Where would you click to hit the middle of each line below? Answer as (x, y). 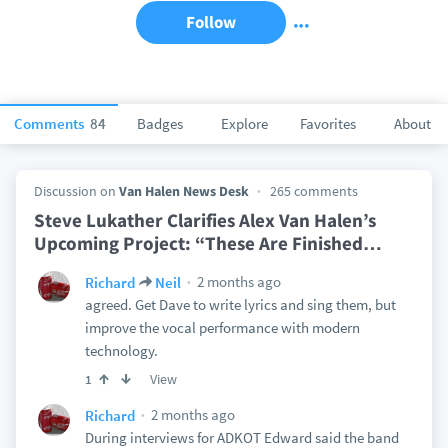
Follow (211, 22)
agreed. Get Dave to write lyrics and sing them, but (240, 304)
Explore (244, 123)
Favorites (328, 123)
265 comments (313, 191)
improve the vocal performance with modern (222, 327)
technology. (121, 350)
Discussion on (76, 191)
